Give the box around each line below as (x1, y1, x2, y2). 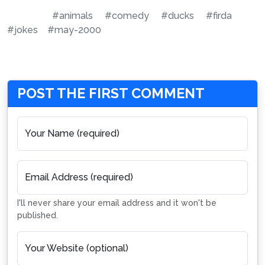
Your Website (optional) (25, 243, 128, 254)
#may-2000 (47, 24, 101, 35)
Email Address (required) (25, 172, 133, 183)
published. (17, 211, 58, 220)
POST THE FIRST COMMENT (17, 85, 205, 101)
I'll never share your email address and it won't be (17, 198, 216, 208)
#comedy (105, 10, 149, 21)
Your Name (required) (25, 128, 119, 139)
